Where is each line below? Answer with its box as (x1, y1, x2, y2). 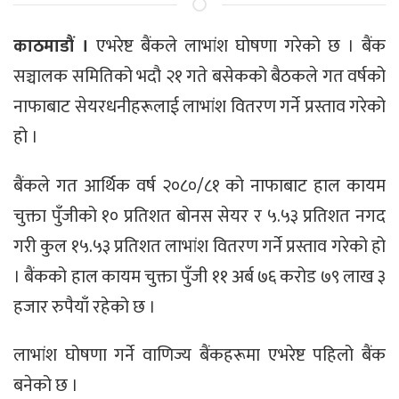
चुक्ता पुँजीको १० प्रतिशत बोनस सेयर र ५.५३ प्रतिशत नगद (13, 200, 386, 232)
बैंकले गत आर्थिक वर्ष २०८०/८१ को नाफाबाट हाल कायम (13, 170, 386, 201)
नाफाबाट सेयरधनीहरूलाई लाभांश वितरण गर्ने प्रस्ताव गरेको (13, 91, 386, 122)
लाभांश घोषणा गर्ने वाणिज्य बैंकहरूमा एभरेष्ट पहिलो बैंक (13, 340, 386, 371)
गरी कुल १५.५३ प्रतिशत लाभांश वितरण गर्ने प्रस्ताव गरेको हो (13, 231, 386, 262)
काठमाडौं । (13, 30, 89, 61)
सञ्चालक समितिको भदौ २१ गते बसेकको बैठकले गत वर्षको (13, 61, 386, 92)
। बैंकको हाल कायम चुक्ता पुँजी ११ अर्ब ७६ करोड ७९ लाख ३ (13, 261, 386, 292)
